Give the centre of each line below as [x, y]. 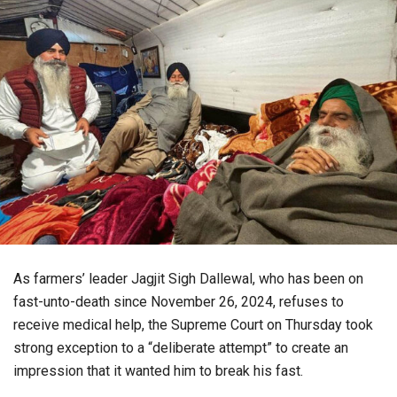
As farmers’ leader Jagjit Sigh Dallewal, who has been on [188, 278]
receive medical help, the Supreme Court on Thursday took [193, 324]
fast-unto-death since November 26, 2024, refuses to [179, 301]
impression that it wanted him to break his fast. [158, 370]
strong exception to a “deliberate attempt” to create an [181, 347]
